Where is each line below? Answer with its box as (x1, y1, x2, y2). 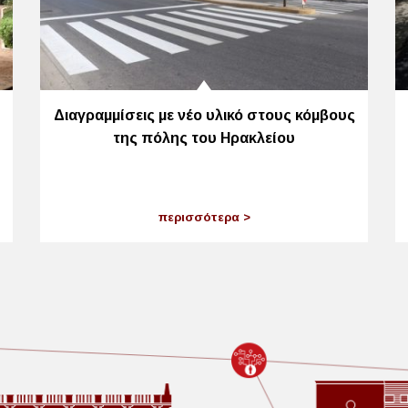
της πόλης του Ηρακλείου (113, 129, 295, 146)
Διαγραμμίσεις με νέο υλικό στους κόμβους (53, 107, 355, 123)
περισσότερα (158, 210, 243, 225)
